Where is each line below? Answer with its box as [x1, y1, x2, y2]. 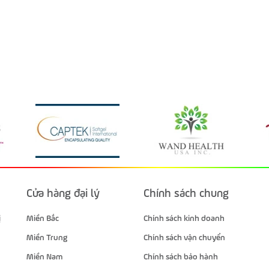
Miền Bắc [26, 214, 59, 223]
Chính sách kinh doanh [144, 214, 225, 223]
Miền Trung [26, 234, 67, 242]
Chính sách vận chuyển [144, 234, 225, 242]
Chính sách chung [144, 188, 229, 199]
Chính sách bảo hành [144, 253, 218, 261]
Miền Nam [26, 253, 62, 261]
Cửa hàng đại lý [26, 188, 100, 199]
